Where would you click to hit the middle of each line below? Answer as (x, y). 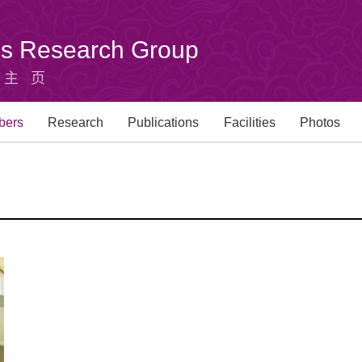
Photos (320, 122)
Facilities (249, 122)
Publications (164, 122)
